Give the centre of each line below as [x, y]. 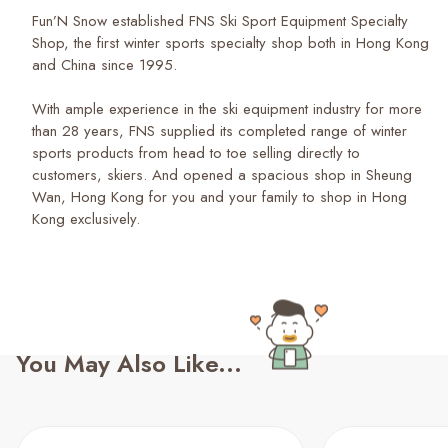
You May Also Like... [129, 363]
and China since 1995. [104, 65]
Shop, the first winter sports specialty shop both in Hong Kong [230, 43]
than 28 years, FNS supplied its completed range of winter [219, 131]
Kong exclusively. [86, 219]
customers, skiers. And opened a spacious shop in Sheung [222, 175]
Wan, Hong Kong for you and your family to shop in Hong [219, 197]
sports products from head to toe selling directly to [196, 153]
